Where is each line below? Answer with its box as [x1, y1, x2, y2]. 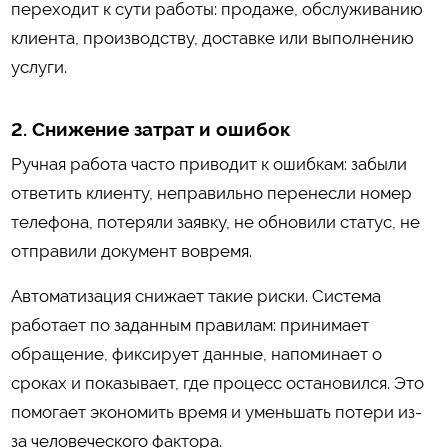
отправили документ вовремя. [10, 241, 252, 262]
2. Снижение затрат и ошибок [10, 117, 290, 141]
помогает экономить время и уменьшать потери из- [10, 402, 422, 423]
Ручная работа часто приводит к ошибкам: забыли [10, 154, 407, 175]
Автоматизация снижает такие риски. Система [10, 286, 381, 307]
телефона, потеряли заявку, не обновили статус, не [10, 212, 420, 233]
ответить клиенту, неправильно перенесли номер [10, 183, 412, 204]
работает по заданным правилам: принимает [10, 315, 369, 336]
